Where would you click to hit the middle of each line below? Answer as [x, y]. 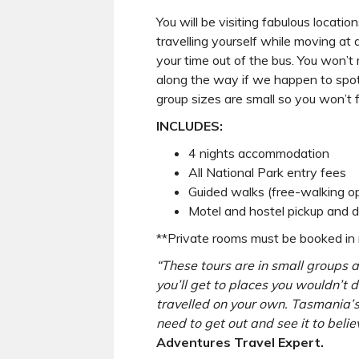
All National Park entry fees [267, 172]
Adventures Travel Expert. [242, 342]
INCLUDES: [190, 125]
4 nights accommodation [259, 153]
